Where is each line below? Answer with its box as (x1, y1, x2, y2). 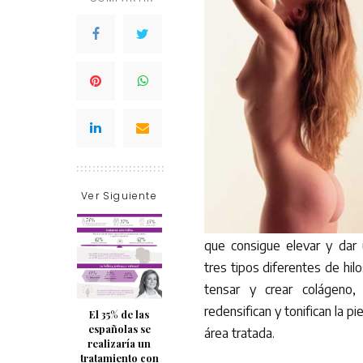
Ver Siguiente (81, 189, 157, 203)
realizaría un (88, 336, 151, 350)
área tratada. (204, 325, 275, 341)
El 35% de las (89, 307, 149, 321)
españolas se (88, 322, 151, 335)
